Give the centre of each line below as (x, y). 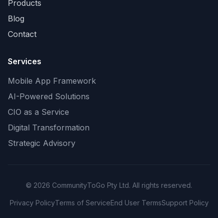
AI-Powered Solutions (49, 96)
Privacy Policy (32, 203)
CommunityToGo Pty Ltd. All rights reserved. (121, 185)
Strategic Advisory (42, 143)
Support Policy (185, 203)
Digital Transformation (49, 127)
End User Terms (136, 203)
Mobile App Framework (52, 81)
